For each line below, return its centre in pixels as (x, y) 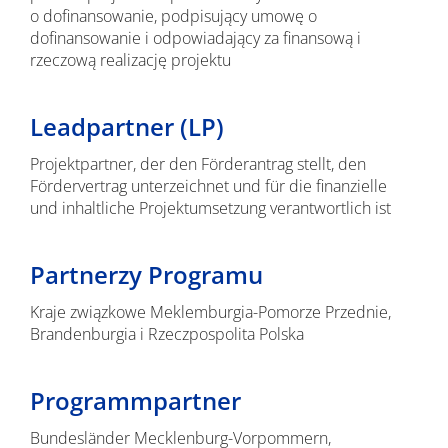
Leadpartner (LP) (126, 126)
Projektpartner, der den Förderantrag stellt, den (197, 164)
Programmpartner (135, 400)
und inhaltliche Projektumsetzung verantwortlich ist (210, 208)
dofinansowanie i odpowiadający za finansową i (195, 38)
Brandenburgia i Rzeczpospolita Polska (166, 334)
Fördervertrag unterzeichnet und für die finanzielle (208, 186)
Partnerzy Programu (146, 274)
